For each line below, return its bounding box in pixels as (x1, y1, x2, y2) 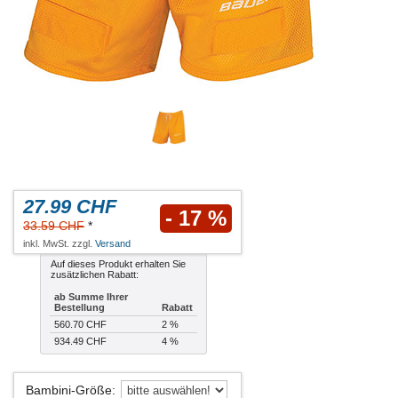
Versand (95, 238, 131, 250)
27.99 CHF (23, 195, 116, 219)
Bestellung (54, 302, 105, 314)
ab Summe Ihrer (54, 291, 128, 303)
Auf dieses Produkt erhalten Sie (51, 259, 186, 270)
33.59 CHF (23, 219, 84, 234)
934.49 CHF (54, 336, 107, 347)
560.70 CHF (54, 319, 107, 330)
